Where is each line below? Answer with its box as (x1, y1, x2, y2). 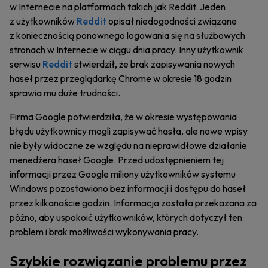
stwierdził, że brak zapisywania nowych (72, 58, 235, 70)
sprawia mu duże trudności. (10, 87, 120, 99)
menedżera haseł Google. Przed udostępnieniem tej (10, 154, 224, 166)
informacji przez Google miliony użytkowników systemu (10, 168, 236, 180)
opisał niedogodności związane (106, 15, 237, 27)
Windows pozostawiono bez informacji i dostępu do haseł (10, 182, 246, 194)
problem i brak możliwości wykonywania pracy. (10, 226, 199, 237)
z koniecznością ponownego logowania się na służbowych (10, 29, 245, 41)
